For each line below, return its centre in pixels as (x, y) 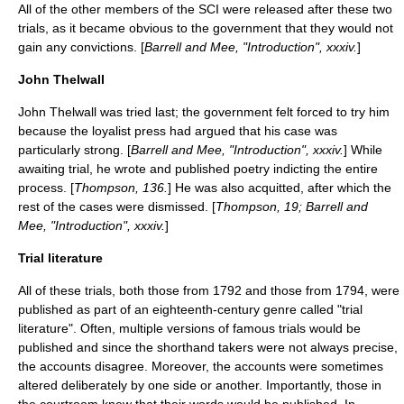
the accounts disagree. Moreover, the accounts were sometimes (201, 366)
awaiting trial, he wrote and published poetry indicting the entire (198, 169)
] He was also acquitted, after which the (280, 188)
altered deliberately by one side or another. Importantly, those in (200, 385)
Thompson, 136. (121, 188)
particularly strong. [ (74, 150)
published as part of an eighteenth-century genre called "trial (190, 309)
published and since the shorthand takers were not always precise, (208, 347)
